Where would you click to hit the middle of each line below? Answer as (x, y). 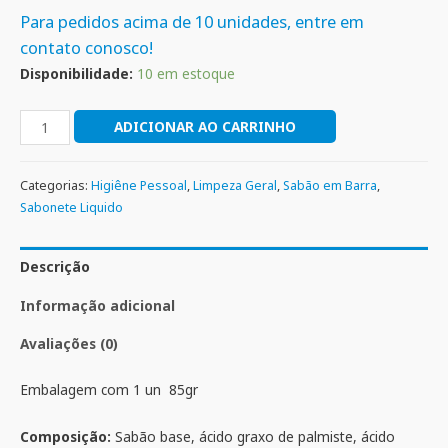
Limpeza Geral (235, 185)
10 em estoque (186, 74)
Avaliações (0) (69, 344)
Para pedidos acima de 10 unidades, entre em (192, 22)
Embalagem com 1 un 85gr (109, 389)
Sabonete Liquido (71, 207)
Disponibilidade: (76, 74)
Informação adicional (97, 305)
